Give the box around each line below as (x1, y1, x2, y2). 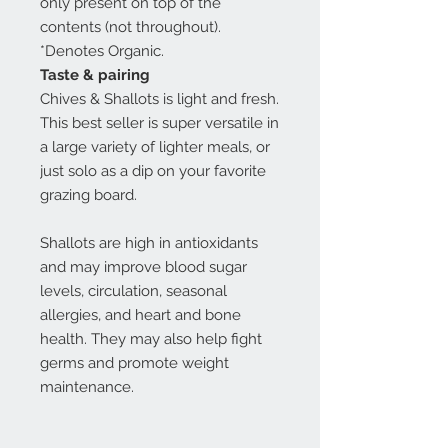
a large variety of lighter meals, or (40, 138, 270, 156)
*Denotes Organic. (40, 42, 164, 60)
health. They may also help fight (40, 330, 262, 348)
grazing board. (40, 186, 137, 204)
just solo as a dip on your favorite (40, 162, 266, 180)
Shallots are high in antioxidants (40, 234, 258, 252)
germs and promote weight (40, 354, 229, 372)
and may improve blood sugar (40, 258, 247, 276)
